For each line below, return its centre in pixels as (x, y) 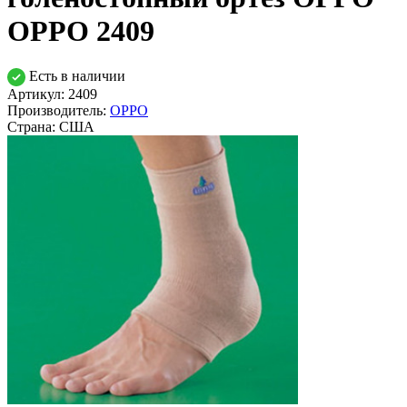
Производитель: (59, 111)
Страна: (33, 127)
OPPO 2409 (81, 31)
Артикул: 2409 (52, 94)
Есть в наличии (75, 75)
